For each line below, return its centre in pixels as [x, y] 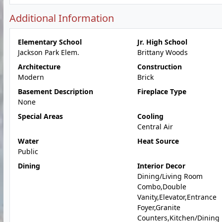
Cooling [150, 116]
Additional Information [62, 18]
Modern [31, 77]
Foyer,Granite [159, 207]
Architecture [39, 67]
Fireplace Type [162, 91]
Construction [159, 67]
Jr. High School [162, 42]
